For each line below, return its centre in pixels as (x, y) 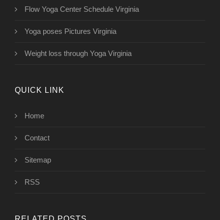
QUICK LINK (40, 90)
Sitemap (38, 160)
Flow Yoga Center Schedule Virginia (82, 9)
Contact (37, 138)
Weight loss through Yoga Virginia (78, 54)
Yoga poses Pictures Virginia (70, 31)
